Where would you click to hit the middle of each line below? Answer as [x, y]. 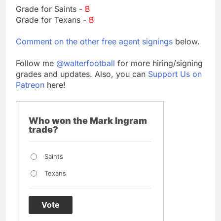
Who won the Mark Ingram [88, 120]
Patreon [30, 85]
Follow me [36, 63]
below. [186, 41]
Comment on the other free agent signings [94, 41]
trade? [43, 129]
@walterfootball [86, 63]
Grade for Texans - [52, 19]
